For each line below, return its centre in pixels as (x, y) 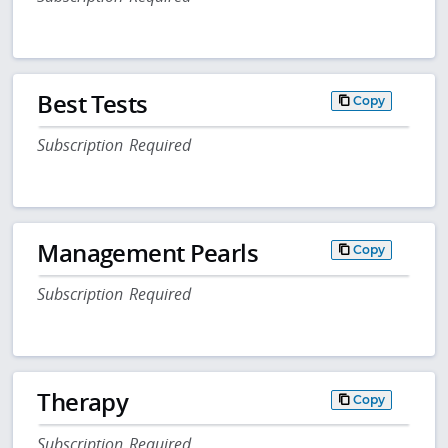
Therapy (83, 402)
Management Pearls (148, 253)
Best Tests (92, 103)
